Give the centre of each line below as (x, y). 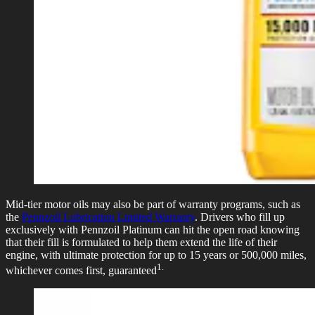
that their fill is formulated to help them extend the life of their (141, 242)
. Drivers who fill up (240, 217)
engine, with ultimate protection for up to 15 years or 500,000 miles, (156, 255)
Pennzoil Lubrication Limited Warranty (108, 217)
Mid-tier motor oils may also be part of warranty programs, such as (153, 204)
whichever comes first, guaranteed (81, 271)
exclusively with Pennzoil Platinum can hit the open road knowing (153, 229)
